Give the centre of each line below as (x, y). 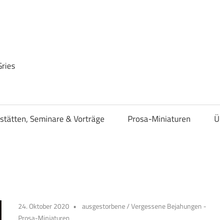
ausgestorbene (104, 206)
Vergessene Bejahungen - (169, 206)
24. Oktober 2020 (44, 206)
